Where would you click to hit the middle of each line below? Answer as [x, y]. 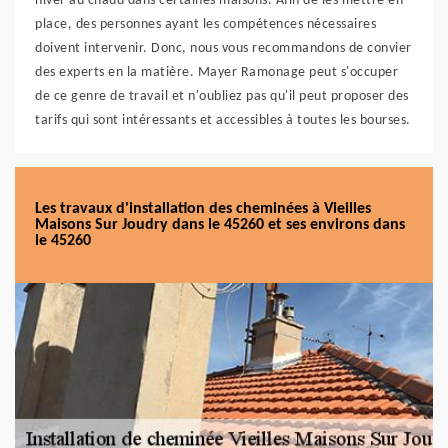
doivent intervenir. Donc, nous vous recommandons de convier [223, 48]
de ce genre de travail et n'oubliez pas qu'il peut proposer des [222, 96]
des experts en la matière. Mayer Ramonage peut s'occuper [216, 72]
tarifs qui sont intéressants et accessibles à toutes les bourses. [223, 120]
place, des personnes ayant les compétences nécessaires [205, 24]
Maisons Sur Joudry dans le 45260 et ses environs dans [220, 225]
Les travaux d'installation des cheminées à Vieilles [203, 209]
